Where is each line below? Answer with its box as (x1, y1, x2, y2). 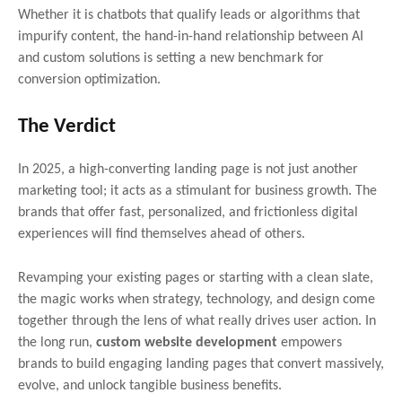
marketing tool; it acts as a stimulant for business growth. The (18, 183, 377, 198)
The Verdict (18, 116, 116, 137)
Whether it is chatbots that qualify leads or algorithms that (18, 7, 360, 22)
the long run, (18, 335, 96, 350)
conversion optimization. (18, 72, 161, 87)
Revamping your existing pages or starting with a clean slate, (18, 270, 373, 285)
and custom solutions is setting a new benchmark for (18, 50, 324, 66)
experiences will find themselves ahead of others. (18, 226, 305, 241)
